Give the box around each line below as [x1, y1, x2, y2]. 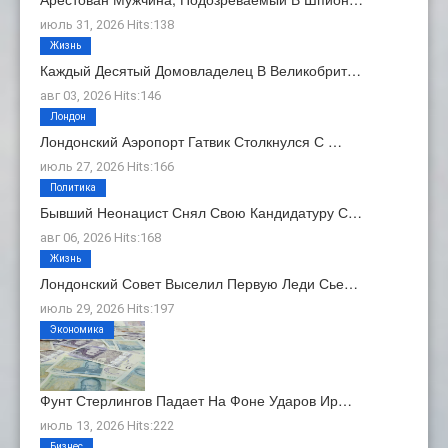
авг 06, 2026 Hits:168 [40, 229, 161, 245]
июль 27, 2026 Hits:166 [40, 158, 174, 174]
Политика [50, 181, 96, 193]
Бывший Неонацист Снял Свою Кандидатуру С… [40, 201, 362, 222]
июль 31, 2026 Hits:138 [40, 16, 174, 32]
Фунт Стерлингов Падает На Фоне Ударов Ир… [40, 389, 352, 410]
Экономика [50, 323, 104, 335]
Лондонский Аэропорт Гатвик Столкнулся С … [40, 130, 342, 151]
